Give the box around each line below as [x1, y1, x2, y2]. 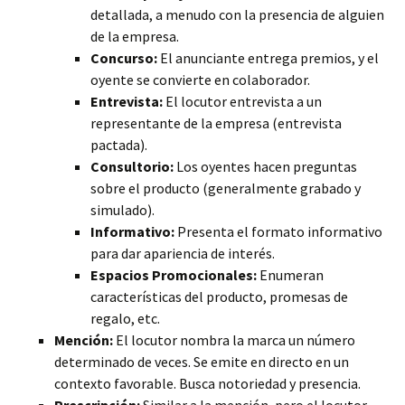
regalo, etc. [90, 309, 160, 327]
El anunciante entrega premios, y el [157, 49, 379, 67]
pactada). [90, 136, 147, 154]
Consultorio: [90, 157, 174, 175]
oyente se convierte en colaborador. [90, 71, 310, 89]
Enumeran [257, 266, 324, 284]
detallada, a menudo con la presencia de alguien [90, 5, 384, 24]
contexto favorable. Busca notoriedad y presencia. [54, 374, 361, 392]
